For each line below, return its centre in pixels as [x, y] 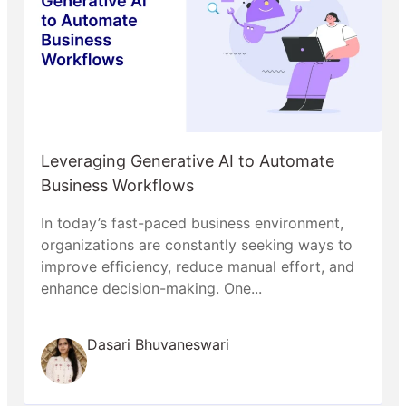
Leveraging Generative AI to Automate [188, 161]
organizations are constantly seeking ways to [197, 245]
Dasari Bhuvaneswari [159, 344]
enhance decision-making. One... [151, 289]
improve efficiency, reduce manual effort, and [198, 267]
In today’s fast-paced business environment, [192, 223]
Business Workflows [120, 186]
